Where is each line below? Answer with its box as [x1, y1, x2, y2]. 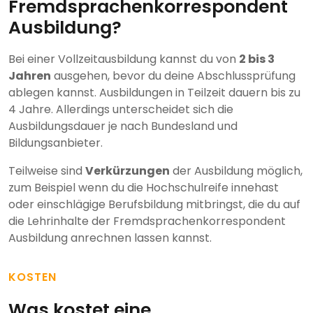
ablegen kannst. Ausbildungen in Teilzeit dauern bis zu [8, 85, 300, 101]
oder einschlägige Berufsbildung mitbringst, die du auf [8, 196, 300, 213]
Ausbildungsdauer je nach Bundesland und [8, 118, 238, 135]
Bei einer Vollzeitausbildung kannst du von [8, 51, 239, 68]
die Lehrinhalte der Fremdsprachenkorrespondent [8, 213, 286, 230]
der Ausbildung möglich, [170, 163, 303, 180]
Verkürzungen [85, 163, 170, 180]
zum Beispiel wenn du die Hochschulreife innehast [8, 180, 279, 196]
